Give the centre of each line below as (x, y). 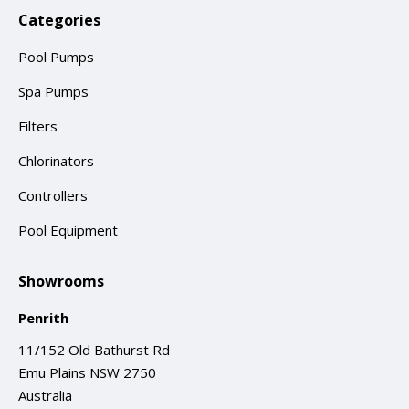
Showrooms (61, 281)
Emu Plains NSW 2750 (87, 372)
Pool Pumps (56, 57)
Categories (59, 20)
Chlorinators (56, 161)
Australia (45, 395)
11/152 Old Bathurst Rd (94, 350)
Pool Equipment (68, 230)
